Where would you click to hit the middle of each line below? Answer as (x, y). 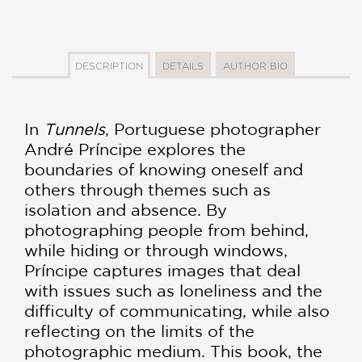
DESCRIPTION (109, 65)
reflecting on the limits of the (139, 330)
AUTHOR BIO (255, 65)
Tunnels (74, 128)
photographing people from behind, (166, 229)
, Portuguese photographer (213, 128)
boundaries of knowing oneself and (164, 169)
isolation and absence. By (126, 209)
